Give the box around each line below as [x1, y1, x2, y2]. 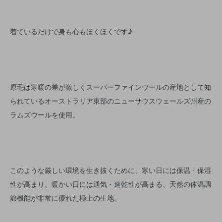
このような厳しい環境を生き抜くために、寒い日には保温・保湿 [10, 165, 211, 175]
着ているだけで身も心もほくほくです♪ [10, 26, 132, 36]
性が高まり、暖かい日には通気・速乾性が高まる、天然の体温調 [10, 179, 211, 189]
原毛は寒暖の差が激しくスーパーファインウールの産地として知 [10, 82, 211, 92]
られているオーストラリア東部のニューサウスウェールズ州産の [10, 96, 211, 106]
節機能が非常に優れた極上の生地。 [10, 193, 121, 203]
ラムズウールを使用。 [10, 110, 79, 119]
